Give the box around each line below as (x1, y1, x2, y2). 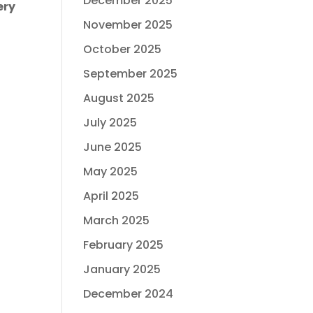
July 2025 (83, 115, 138, 131)
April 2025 (83, 188, 140, 204)
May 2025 (83, 163, 138, 180)
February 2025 (83, 237, 164, 253)
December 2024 (83, 286, 174, 302)
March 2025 (83, 212, 150, 228)
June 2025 (83, 139, 143, 155)
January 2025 (83, 261, 161, 277)
